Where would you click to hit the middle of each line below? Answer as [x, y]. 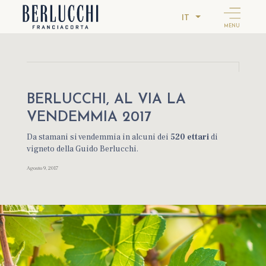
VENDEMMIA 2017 [89, 118]
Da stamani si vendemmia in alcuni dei [99, 137]
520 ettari [190, 137]
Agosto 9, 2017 [43, 168]
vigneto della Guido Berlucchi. [83, 149]
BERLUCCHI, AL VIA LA [107, 100]
